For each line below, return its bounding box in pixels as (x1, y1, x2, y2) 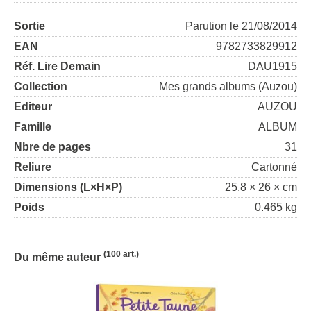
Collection (14, 81, 67, 92)
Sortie (14, 20, 45, 32)
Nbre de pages (14, 141, 91, 153)
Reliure (14, 161, 51, 173)
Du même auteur (14, 251, 103, 263)
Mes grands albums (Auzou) (159, 81, 297, 92)
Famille (14, 121, 51, 133)
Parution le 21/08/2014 (185, 20, 297, 32)
